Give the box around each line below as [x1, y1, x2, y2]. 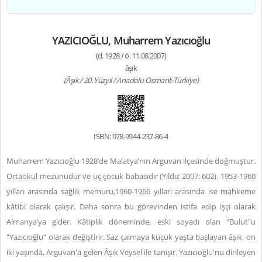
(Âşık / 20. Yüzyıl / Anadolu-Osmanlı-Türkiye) [64, 75, 198, 85]
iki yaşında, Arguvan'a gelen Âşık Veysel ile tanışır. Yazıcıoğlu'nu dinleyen [6, 247, 256, 257]
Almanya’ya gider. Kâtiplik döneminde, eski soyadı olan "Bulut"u [6, 216, 256, 227]
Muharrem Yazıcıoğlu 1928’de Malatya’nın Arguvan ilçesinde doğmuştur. [6, 156, 256, 166]
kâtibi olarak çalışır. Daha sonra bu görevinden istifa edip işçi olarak [6, 201, 256, 212]
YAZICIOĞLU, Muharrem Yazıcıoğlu [51, 33, 211, 47]
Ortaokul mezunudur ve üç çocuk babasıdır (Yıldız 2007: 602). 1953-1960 [6, 171, 256, 181]
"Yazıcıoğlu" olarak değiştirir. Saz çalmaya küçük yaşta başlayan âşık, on [6, 232, 256, 242]
